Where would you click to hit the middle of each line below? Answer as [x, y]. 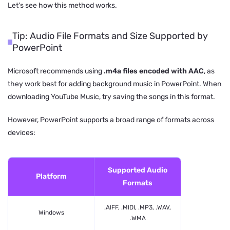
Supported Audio [138, 170]
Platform [51, 177]
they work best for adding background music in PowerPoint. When [114, 84]
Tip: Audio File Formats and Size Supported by [110, 36]
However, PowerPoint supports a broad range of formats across [111, 120]
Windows [51, 213]
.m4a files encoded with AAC [154, 71]
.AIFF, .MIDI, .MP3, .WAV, [138, 207]
